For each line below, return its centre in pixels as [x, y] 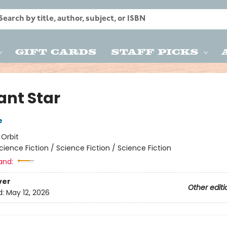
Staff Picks [155, 51]
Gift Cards [56, 51]
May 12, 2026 [28, 193]
